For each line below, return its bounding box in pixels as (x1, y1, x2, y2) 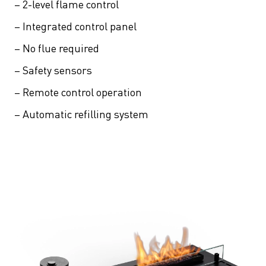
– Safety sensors (14, 63, 92, 77)
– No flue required (14, 41, 99, 55)
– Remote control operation (14, 85, 142, 99)
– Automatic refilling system (14, 107, 148, 121)
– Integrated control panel (14, 19, 137, 33)
